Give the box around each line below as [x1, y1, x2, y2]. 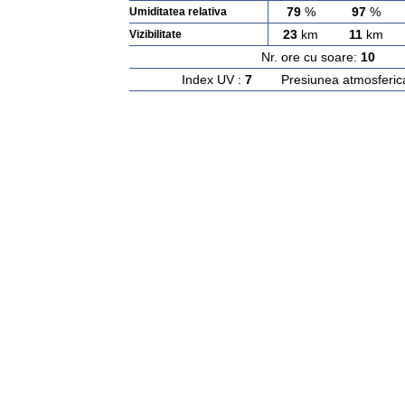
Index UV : [182, 72, 245, 87]
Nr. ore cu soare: [261, 50, 361, 64]
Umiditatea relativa [128, 5, 227, 18]
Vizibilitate [128, 28, 182, 41]
